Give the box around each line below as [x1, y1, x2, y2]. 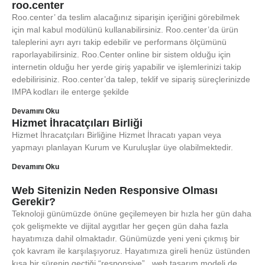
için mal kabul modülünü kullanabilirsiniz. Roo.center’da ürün [12, 25, 238, 34]
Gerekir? [12, 196, 56, 208]
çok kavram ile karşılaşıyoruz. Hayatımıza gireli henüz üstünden [12, 246, 250, 256]
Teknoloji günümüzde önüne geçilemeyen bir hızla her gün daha [12, 209, 251, 218]
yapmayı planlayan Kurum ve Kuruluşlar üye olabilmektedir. [12, 143, 233, 152]
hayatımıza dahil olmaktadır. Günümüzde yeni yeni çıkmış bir [12, 234, 240, 243]
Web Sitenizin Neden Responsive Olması [12, 185, 218, 196]
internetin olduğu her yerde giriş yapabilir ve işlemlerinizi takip [12, 62, 241, 72]
